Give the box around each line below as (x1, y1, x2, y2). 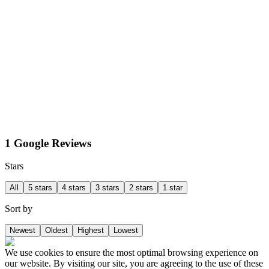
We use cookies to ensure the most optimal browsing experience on (5, 247, 258, 258)
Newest (10, 226, 35, 235)
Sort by (5, 204, 32, 214)
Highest (77, 226, 104, 235)
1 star (163, 183, 183, 193)
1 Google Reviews (5, 136, 91, 150)
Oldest (45, 226, 68, 235)
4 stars (62, 183, 86, 193)
